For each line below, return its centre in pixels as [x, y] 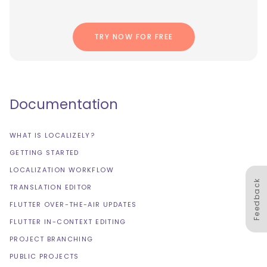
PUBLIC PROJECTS [44, 257]
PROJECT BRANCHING [52, 239]
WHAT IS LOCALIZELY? [52, 136]
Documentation [64, 105]
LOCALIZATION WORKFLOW [62, 170]
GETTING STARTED [44, 153]
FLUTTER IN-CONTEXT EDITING [68, 222]
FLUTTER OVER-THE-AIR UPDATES [73, 205]
